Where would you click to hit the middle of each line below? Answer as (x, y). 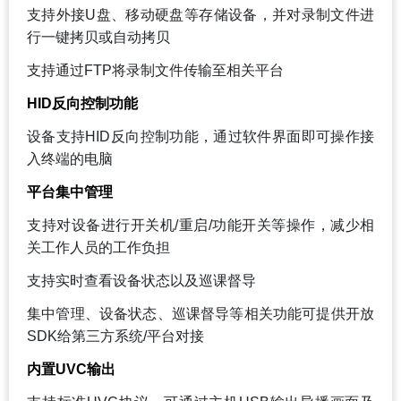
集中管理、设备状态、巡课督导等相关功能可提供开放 (200, 313)
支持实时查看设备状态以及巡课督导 (141, 280)
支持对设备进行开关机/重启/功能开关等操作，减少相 (200, 225)
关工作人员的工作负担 (98, 247)
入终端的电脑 (70, 158)
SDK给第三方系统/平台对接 (115, 336)
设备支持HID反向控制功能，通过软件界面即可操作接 (200, 136)
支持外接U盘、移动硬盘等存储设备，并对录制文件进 (200, 14)
